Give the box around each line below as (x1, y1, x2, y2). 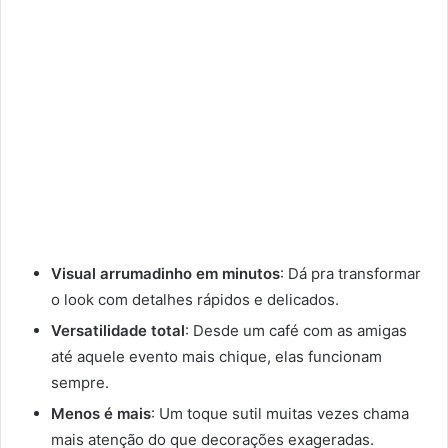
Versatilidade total (51, 321, 185, 341)
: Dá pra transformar (280, 264, 421, 284)
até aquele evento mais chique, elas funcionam (51, 347, 382, 367)
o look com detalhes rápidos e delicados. (51, 290, 339, 310)
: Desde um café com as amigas (185, 321, 407, 341)
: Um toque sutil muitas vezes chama (151, 404, 409, 424)
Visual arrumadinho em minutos (51, 264, 280, 284)
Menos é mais (51, 404, 151, 424)
